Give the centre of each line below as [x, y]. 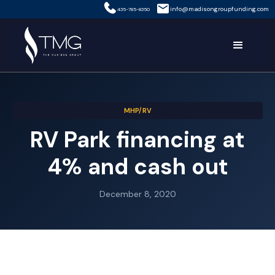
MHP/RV [137, 110]
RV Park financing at [137, 140]
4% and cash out [137, 167]
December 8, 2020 [137, 194]
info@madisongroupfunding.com [219, 9]
